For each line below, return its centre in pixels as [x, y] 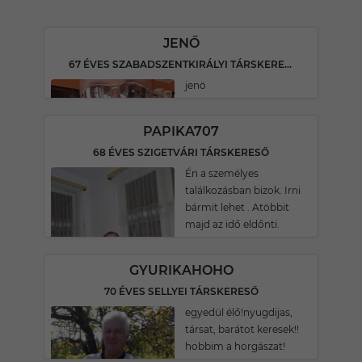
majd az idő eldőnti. [232, 224]
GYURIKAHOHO [181, 270]
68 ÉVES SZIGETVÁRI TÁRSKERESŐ [181, 152]
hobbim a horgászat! [235, 346]
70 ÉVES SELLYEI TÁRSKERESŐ [181, 291]
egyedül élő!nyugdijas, [239, 312]
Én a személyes [222, 173]
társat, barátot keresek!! [242, 329]
